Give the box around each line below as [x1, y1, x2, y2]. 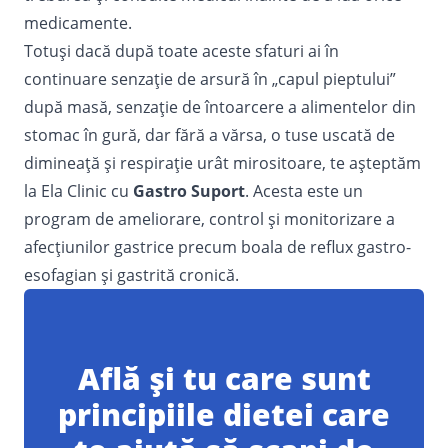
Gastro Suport [133, 179, 245, 202]
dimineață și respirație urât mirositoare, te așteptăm [24, 151, 421, 174]
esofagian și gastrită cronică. [24, 263, 239, 286]
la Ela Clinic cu [24, 179, 133, 202]
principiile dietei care [58, 393, 390, 435]
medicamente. [24, 11, 132, 34]
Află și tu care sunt [77, 357, 371, 399]
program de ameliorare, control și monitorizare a [24, 207, 395, 230]
